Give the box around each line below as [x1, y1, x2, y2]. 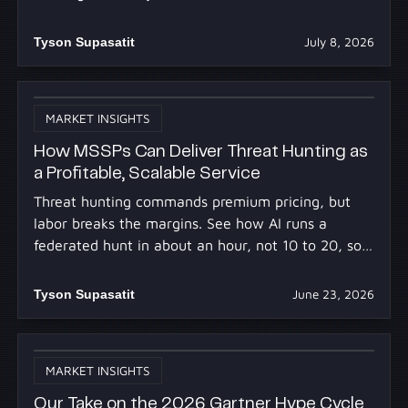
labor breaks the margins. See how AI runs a [33, 214, 327, 231]
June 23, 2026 [292, 286, 375, 301]
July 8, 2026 [304, 34, 375, 49]
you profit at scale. [33, 258, 158, 275]
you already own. [33, 5, 148, 23]
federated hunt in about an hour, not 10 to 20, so [33, 236, 362, 253]
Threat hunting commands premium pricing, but [33, 192, 351, 209]
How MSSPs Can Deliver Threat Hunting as [33, 143, 368, 160]
